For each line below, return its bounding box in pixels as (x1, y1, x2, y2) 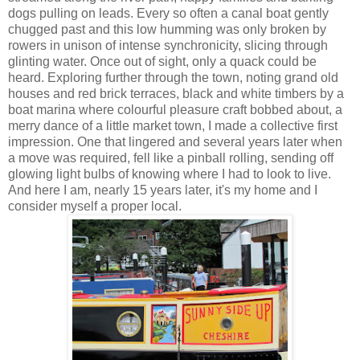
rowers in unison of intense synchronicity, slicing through (8, 39, 328, 53)
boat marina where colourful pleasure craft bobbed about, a (8, 103, 342, 117)
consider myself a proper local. (8, 199, 182, 214)
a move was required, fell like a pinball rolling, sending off (8, 151, 333, 166)
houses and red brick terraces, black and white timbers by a (8, 87, 344, 101)
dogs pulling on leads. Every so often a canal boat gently (8, 6, 329, 21)
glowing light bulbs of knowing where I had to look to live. (8, 167, 331, 182)
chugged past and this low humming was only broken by (8, 22, 326, 37)
